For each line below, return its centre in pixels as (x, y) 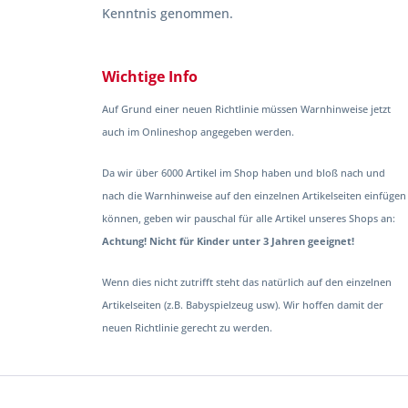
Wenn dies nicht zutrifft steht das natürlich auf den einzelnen (247, 282)
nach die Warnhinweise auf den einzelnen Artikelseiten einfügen (254, 196)
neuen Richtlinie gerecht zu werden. (187, 328)
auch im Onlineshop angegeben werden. (198, 132)
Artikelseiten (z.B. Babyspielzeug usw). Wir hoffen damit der (243, 305)
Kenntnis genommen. (168, 13)
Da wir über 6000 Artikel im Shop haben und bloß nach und (244, 173)
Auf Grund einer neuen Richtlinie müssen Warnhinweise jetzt (246, 109)
